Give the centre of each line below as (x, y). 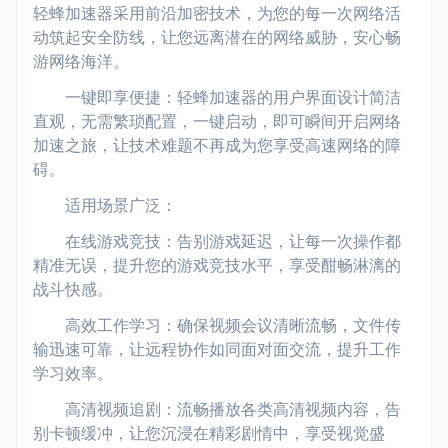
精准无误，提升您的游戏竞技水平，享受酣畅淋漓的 (217, 264)
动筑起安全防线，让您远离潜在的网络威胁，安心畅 (217, 36)
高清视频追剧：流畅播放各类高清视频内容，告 (217, 408)
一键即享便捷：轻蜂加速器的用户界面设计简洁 (217, 96)
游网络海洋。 (81, 60)
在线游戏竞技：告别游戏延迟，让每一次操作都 (217, 240)
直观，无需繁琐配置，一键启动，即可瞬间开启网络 (217, 120)
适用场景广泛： (105, 204)
